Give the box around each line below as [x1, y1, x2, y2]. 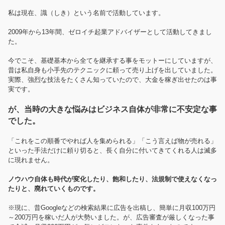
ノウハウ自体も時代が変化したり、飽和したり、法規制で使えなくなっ [8, 175, 217, 183]
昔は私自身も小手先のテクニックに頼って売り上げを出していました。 [8, 66, 217, 74]
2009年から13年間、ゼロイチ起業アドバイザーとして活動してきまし [8, 28, 212, 36]
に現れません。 [8, 156, 54, 164]
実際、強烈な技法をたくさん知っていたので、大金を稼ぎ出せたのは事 [8, 75, 217, 83]
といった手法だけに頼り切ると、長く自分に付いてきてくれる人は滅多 [8, 146, 217, 154]
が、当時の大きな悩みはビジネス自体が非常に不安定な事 [8, 104, 217, 114]
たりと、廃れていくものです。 [8, 184, 99, 192]
